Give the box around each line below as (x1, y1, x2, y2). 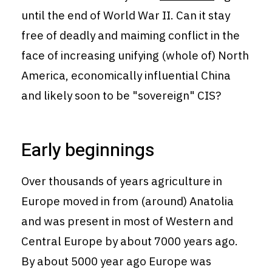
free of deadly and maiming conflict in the (21, 28, 240, 43)
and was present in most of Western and (21, 214, 233, 229)
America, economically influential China (21, 68, 231, 83)
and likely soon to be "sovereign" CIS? (21, 88, 221, 103)
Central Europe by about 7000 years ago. (21, 234, 238, 249)
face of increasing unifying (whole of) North (21, 48, 249, 63)
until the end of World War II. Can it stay (21, 8, 230, 23)
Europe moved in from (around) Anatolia (21, 194, 234, 209)
